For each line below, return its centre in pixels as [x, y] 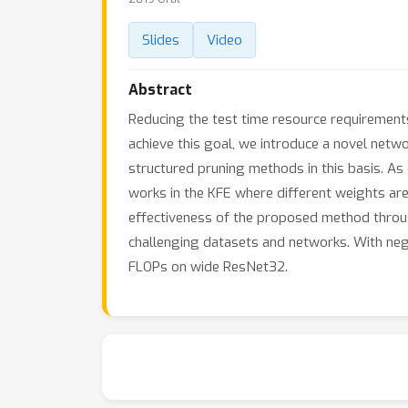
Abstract [160, 90]
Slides [161, 40]
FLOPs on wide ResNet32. [208, 267]
